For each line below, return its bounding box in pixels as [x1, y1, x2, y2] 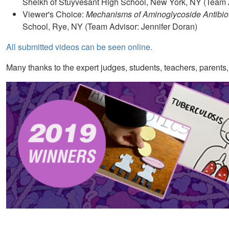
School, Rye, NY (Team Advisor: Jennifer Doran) [22, 20, 197, 33]
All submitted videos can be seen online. [6, 41, 152, 53]
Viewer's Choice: [22, 8, 86, 20]
